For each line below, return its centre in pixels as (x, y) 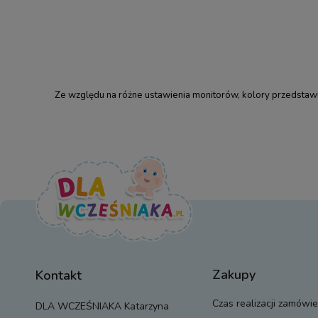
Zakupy (234, 274)
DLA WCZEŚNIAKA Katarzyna (102, 306)
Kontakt (59, 275)
